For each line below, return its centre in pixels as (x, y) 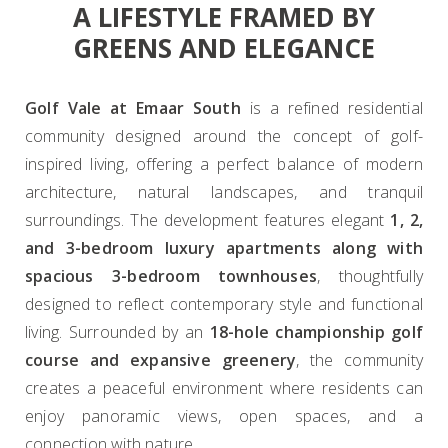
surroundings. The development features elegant (208, 220)
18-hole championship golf (316, 332)
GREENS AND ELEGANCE (224, 48)
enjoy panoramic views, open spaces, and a (224, 416)
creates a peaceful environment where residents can (224, 388)
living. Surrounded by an (117, 332)
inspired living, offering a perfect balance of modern (224, 164)
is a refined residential (331, 108)
